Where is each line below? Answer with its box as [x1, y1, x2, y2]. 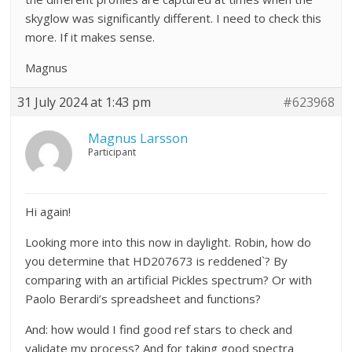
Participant [88, 145, 137, 159]
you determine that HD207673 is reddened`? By [25, 252, 288, 269]
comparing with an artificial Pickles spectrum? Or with [25, 271, 313, 288]
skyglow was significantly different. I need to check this [25, 9, 322, 26]
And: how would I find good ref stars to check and [25, 321, 293, 337]
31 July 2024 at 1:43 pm [17, 93, 152, 111]
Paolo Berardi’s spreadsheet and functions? [25, 290, 262, 306]
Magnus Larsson [88, 129, 189, 147]
